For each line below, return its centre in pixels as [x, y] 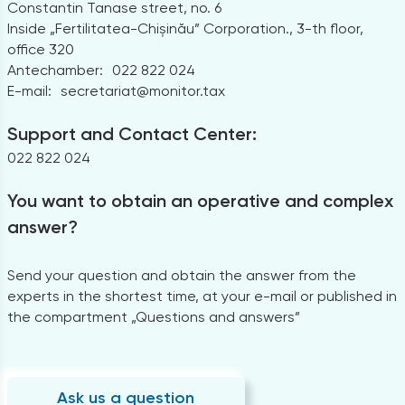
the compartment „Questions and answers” [153, 316]
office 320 [40, 49]
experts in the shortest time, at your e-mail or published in [202, 296]
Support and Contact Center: [132, 133]
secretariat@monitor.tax [142, 90]
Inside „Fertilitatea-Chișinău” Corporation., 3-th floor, [185, 28]
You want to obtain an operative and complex [200, 200]
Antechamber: [55, 70]
